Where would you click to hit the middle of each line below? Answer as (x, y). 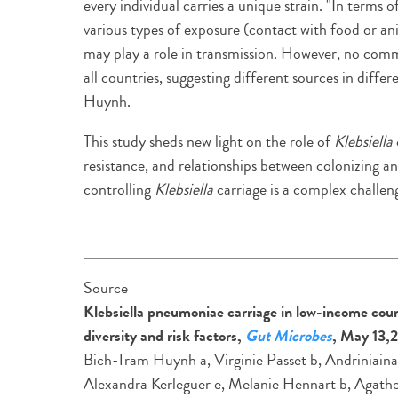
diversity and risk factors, (164, 336)
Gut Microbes (289, 336)
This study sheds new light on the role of (209, 141)
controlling (119, 189)
